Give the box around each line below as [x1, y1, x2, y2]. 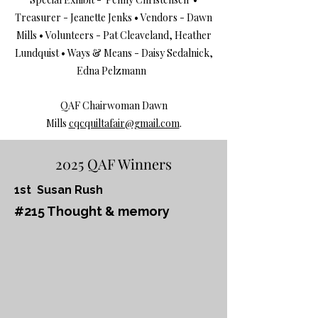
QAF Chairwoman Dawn [60, 99, 168, 112]
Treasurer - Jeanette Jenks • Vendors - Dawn [15, 11, 212, 24]
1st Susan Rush [14, 183, 106, 197]
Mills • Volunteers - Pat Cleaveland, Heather [16, 28, 212, 42]
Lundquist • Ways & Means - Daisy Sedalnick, [14, 46, 213, 60]
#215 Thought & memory [14, 204, 170, 219]
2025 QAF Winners [55, 154, 172, 173]
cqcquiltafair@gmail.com [68, 116, 180, 130]
